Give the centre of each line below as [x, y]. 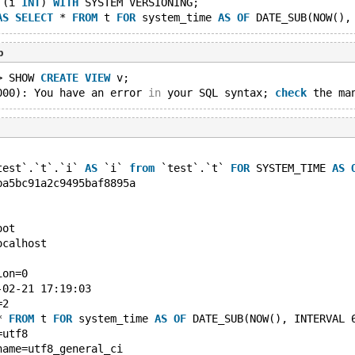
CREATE [59, 78]
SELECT [34, 17]
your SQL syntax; [218, 93]
